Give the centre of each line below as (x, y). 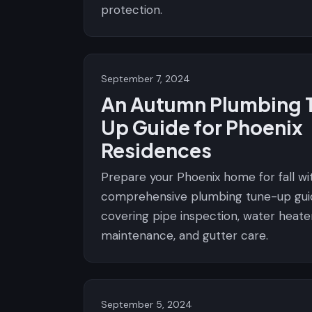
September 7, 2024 (146, 79)
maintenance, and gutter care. (185, 235)
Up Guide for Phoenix (202, 127)
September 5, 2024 (147, 304)
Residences (156, 150)
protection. (132, 10)
